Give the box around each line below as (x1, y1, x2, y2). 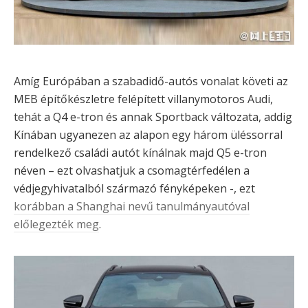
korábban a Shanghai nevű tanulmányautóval (14, 198, 250, 214)
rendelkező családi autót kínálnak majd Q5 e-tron (14, 144, 267, 160)
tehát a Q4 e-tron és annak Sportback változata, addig (14, 109, 292, 124)
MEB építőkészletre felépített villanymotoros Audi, (14, 91, 273, 107)
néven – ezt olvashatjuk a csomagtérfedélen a (14, 162, 250, 178)
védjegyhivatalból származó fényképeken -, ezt (14, 180, 255, 196)
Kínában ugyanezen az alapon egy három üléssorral (14, 126, 283, 142)
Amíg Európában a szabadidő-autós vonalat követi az (14, 73, 288, 89)
